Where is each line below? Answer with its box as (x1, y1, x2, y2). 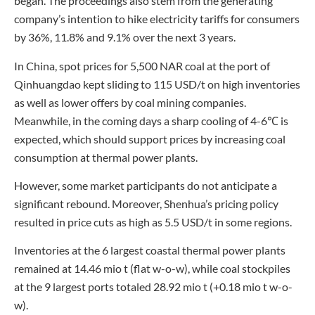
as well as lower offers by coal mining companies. (14, 95, 246, 109)
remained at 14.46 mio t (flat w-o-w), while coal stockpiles (14, 262, 290, 276)
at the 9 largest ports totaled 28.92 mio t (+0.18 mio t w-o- (14, 280, 292, 294)
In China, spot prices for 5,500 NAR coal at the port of (14, 58, 270, 72)
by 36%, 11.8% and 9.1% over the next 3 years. (14, 30, 236, 44)
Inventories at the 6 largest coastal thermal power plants (14, 243, 285, 257)
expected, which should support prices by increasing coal (14, 131, 285, 146)
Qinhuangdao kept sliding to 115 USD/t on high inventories (14, 77, 300, 91)
